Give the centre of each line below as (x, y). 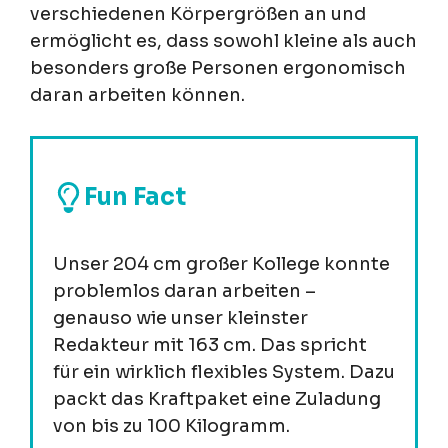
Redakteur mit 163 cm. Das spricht (210, 345)
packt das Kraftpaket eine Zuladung (217, 399)
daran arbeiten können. (137, 95)
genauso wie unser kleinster (180, 318)
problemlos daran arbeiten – (184, 291)
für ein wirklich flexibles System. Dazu (224, 372)
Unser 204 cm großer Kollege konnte (221, 264)
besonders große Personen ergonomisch (218, 68)
